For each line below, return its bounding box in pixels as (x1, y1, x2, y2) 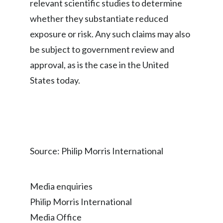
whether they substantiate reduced (30, 13, 168, 24)
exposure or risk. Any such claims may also (30, 28, 190, 39)
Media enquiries (30, 181, 93, 192)
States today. (30, 75, 80, 86)
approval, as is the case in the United (30, 59, 169, 70)
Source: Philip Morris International (30, 145, 163, 156)
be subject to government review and (30, 44, 174, 55)
